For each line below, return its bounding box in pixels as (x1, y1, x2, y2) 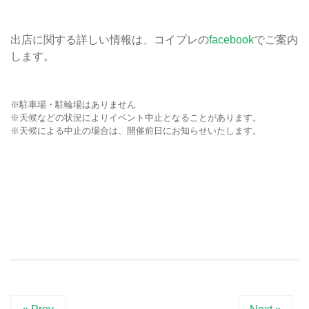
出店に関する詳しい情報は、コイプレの (10, 34, 209, 46)
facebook (209, 34, 254, 46)
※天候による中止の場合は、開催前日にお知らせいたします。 (10, 126, 261, 137)
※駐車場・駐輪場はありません (10, 99, 136, 110)
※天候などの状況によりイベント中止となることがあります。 (10, 112, 261, 123)
